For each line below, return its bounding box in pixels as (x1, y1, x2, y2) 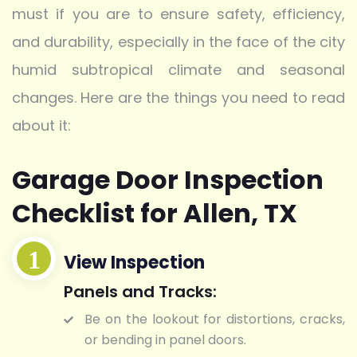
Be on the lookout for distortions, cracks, (84, 309, 345, 328)
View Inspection (64, 249, 205, 275)
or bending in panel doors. (84, 330, 246, 349)
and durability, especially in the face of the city (12, 32, 345, 53)
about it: (12, 116, 71, 136)
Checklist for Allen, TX (12, 195, 297, 232)
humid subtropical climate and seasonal (12, 60, 345, 80)
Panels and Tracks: (64, 280, 217, 303)
